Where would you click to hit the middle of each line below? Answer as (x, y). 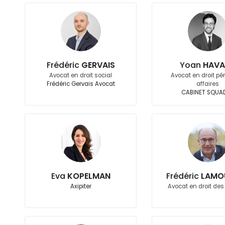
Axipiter (81, 186)
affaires (208, 84)
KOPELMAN (89, 176)
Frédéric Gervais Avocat (81, 84)
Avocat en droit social (81, 75)
